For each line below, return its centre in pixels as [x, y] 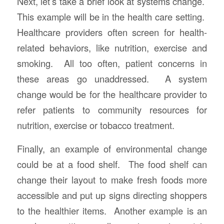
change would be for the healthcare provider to [112, 94]
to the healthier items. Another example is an [112, 210]
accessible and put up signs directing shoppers [112, 195]
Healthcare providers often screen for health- [112, 32]
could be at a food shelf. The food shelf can [112, 164]
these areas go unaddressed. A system [112, 78]
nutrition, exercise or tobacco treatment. [95, 125]
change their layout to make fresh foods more [112, 179]
